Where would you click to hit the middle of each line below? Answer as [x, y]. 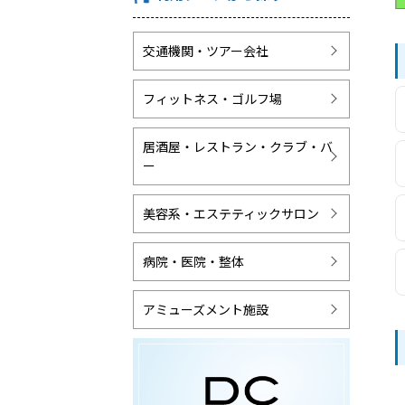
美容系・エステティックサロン [231, 213]
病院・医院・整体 [193, 261]
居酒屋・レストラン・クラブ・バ [238, 146]
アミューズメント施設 [206, 309]
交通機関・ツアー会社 [206, 50]
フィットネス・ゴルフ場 [212, 98]
